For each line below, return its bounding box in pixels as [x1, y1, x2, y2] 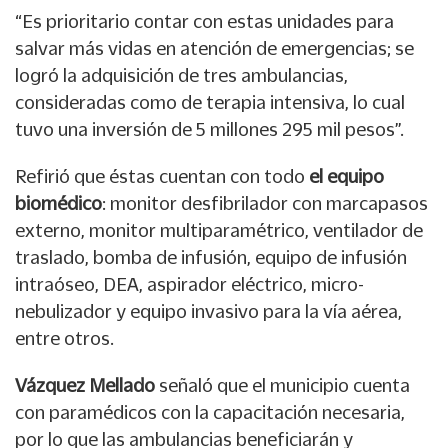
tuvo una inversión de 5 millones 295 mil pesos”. [15, 118, 404, 139]
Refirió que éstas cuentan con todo [15, 165, 305, 186]
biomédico [15, 192, 102, 213]
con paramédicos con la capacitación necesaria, [15, 401, 405, 422]
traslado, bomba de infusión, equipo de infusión [15, 246, 407, 267]
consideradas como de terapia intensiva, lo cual [15, 91, 405, 112]
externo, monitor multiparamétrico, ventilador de [15, 219, 423, 240]
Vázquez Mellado [15, 374, 159, 395]
